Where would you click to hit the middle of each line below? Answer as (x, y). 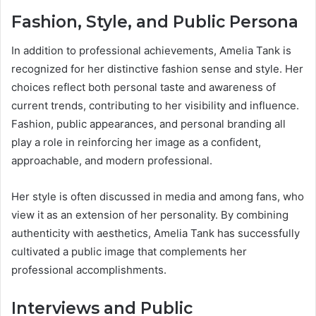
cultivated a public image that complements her (129, 251)
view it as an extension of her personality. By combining (150, 214)
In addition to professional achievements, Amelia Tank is (151, 50)
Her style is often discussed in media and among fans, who (158, 196)
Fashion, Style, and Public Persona (155, 22)
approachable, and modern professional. (112, 160)
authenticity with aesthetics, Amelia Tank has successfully (156, 233)
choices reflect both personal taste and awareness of (144, 87)
